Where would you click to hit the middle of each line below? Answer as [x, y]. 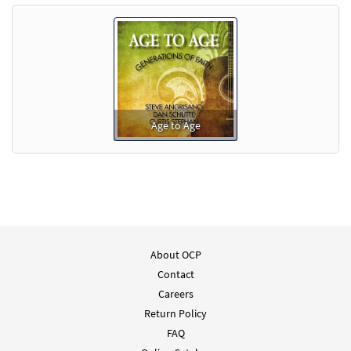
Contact [175, 275]
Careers [175, 294]
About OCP [175, 255]
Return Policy [175, 314]
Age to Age [175, 126]
